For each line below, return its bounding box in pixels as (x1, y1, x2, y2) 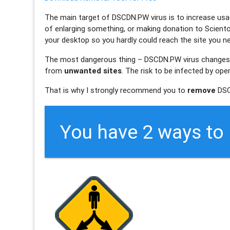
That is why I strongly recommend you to (45, 85, 188, 95)
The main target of (45, 12, 112, 22)
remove (187, 85, 216, 95)
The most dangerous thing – (45, 54, 145, 64)
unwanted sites (64, 65, 122, 75)
